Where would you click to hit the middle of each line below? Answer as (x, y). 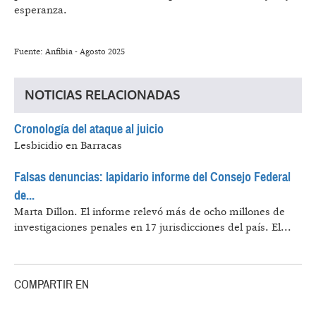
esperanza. (41, 10)
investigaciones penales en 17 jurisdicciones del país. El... (153, 227)
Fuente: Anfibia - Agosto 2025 (69, 51)
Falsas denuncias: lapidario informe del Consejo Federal (152, 177)
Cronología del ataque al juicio (89, 129)
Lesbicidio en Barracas (68, 145)
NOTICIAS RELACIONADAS (102, 95)
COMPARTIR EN (51, 284)
